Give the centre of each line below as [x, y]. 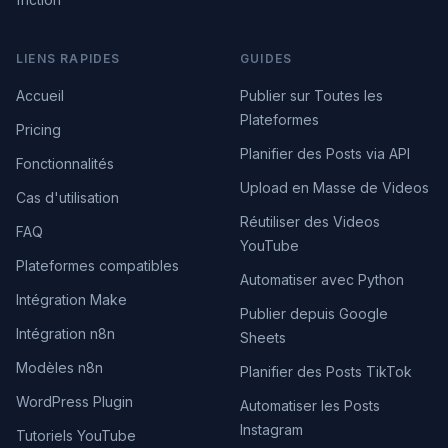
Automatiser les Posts [310, 405]
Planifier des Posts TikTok [326, 371]
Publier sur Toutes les [311, 95]
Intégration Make [71, 299]
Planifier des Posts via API [325, 153]
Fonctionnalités [65, 163]
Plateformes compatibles [97, 265]
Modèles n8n [59, 367]
